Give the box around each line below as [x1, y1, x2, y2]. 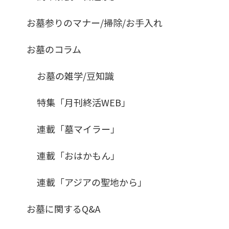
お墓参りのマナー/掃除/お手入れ [27, 15, 163, 29]
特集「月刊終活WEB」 [37, 95, 130, 109]
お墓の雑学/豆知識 [37, 68, 114, 82]
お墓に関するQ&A [27, 201, 100, 215]
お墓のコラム [27, 42, 81, 56]
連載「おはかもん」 [37, 148, 120, 162]
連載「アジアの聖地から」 [37, 175, 147, 189]
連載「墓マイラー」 [37, 122, 120, 135]
